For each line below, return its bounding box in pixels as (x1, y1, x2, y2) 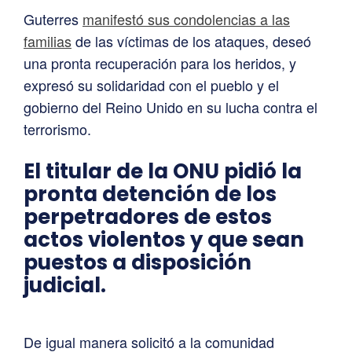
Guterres (24, 8, 82, 29)
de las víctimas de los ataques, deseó (71, 30, 311, 51)
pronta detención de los (24, 179, 277, 208)
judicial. (24, 270, 106, 299)
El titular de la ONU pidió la (24, 156, 302, 185)
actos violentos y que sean (24, 225, 304, 254)
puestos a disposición (24, 247, 251, 277)
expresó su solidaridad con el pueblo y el (24, 74, 279, 95)
